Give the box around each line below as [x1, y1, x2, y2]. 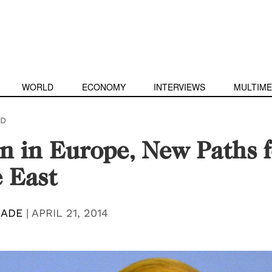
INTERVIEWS [154, 81, 206, 93]
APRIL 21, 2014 [31, 206, 108, 219]
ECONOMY [81, 81, 126, 93]
